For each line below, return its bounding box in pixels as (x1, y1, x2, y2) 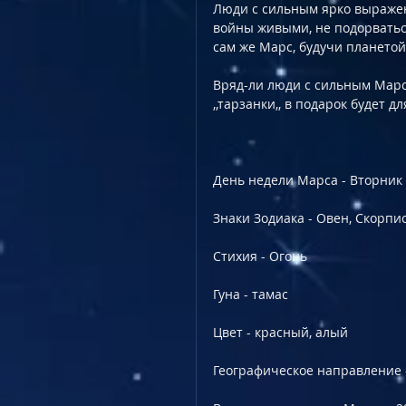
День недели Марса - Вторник (213, 171, 402, 188)
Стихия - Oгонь (213, 247, 307, 265)
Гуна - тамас (213, 285, 288, 303)
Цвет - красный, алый (213, 324, 348, 341)
